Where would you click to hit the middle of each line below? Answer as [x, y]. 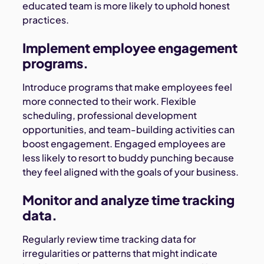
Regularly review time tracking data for [110, 239]
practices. [46, 20]
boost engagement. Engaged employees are [124, 144]
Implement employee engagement [130, 48]
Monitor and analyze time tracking [129, 200]
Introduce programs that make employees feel [128, 87]
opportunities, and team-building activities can [129, 130]
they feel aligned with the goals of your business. [131, 172]
